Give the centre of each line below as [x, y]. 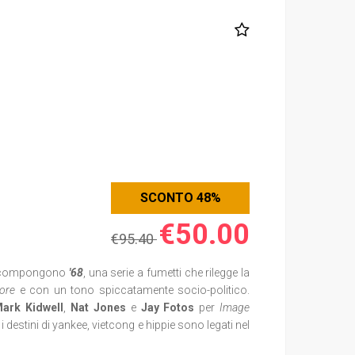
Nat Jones [98, 307]
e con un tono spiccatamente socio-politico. [133, 290]
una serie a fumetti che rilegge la [169, 273]
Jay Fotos [170, 307]
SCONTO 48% [180, 198]
